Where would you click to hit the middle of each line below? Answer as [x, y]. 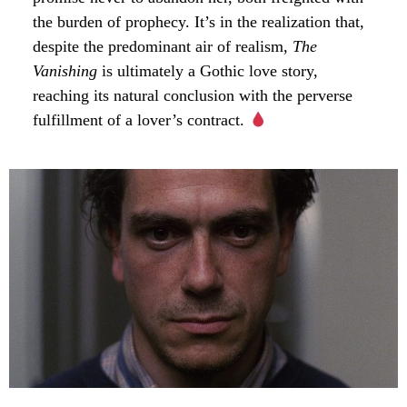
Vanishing [65, 71]
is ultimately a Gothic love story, [208, 71]
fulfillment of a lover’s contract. [141, 120]
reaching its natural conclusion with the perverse [193, 96]
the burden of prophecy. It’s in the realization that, [199, 22]
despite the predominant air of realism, [163, 47]
